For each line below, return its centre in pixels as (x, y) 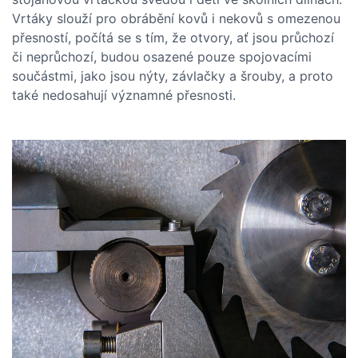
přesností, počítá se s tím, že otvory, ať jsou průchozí (173, 38)
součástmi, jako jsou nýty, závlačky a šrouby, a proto (173, 76)
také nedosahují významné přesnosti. (124, 95)
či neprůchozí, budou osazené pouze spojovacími (162, 57)
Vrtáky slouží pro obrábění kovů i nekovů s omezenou (176, 18)
